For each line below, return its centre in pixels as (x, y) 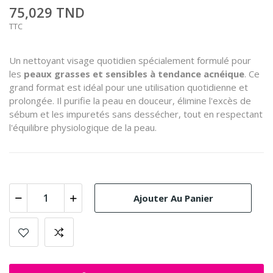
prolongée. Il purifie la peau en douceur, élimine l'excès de (130, 101)
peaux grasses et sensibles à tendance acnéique (134, 74)
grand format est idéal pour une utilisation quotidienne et (129, 87)
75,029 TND (47, 12)
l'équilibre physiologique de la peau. (83, 128)
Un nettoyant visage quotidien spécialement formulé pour (130, 61)
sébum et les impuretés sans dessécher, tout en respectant (136, 114)
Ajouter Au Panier (173, 198)
